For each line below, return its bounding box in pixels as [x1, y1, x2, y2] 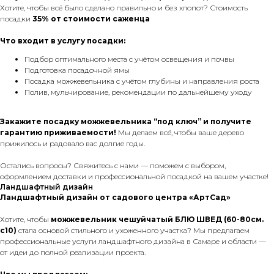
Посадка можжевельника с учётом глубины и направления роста [24, 76, 259, 86]
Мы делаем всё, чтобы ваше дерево [116, 128, 244, 137]
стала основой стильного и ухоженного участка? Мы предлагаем [17, 226, 250, 235]
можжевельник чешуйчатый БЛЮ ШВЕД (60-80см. [51, 215, 264, 224]
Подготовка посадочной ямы [24, 65, 130, 75]
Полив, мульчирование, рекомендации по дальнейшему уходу [24, 87, 252, 97]
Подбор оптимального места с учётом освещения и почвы [24, 54, 234, 64]
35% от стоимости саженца [32, 14, 150, 23]
